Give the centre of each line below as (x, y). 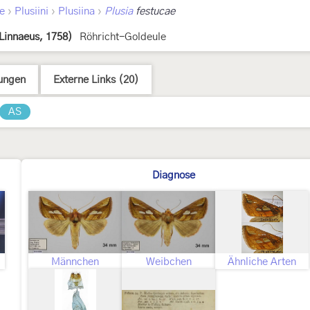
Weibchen (168, 262)
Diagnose (173, 175)
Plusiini (31, 11)
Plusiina (76, 11)
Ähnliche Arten (262, 262)
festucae (154, 11)
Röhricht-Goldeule (123, 37)
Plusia (119, 11)
